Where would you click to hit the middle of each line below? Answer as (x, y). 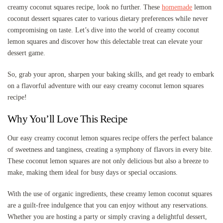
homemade (177, 7)
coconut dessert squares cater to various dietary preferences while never (108, 18)
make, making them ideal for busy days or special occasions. (93, 172)
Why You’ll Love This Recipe (67, 119)
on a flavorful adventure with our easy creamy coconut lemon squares (106, 86)
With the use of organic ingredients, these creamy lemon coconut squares (110, 194)
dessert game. (26, 53)
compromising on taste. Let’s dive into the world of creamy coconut (103, 30)
